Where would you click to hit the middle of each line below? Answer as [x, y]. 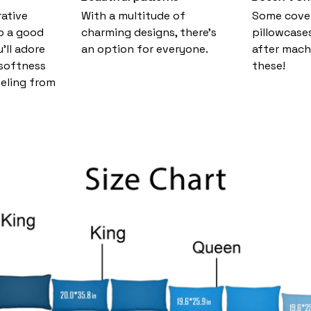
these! [268, 66]
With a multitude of [134, 16]
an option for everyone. [145, 49]
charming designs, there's [149, 33]
